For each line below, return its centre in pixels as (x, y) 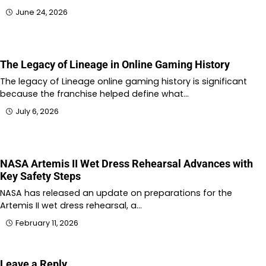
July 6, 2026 (37, 111)
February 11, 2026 (47, 223)
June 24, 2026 (42, 12)
